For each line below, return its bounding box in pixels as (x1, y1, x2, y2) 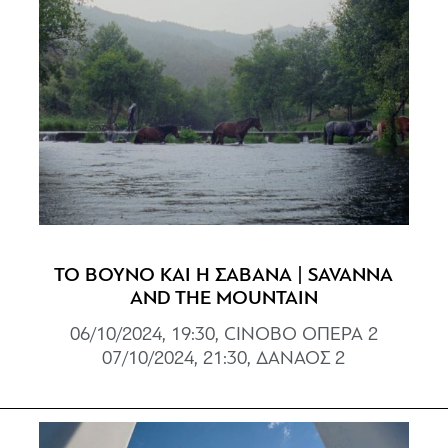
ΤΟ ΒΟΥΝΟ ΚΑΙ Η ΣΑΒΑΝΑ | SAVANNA (54, 265, 394, 286)
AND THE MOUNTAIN (129, 288, 318, 309)
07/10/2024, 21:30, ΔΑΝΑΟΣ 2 (102, 349, 346, 369)
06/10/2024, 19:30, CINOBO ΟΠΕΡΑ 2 (69, 325, 378, 345)
